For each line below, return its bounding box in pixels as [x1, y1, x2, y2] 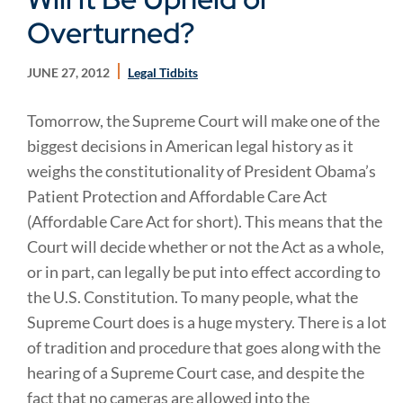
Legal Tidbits [128, 65, 198, 80]
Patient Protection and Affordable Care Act [27, 186, 327, 206]
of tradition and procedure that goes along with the [27, 337, 381, 357]
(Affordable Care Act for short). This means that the [27, 211, 382, 231]
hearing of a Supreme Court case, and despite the [27, 363, 364, 382]
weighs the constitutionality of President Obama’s [27, 161, 376, 181]
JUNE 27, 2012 [27, 65, 110, 80]
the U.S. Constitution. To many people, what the [27, 287, 358, 307]
